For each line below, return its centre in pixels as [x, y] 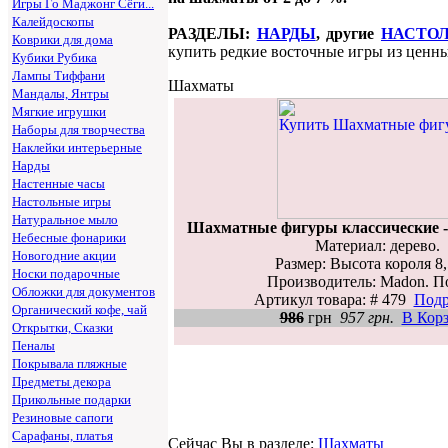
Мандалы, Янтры [60, 93]
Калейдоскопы [53, 21]
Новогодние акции [64, 255]
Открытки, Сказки [62, 327]
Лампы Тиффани [58, 75]
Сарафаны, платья [62, 435]
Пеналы [33, 345]
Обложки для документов [83, 291]
